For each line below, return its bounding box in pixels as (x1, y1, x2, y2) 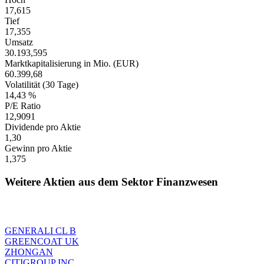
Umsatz (5, 37, 33, 48)
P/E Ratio (5, 101, 41, 111)
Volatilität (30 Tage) (5, 80, 78, 90)
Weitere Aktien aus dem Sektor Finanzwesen (5, 175, 218, 188)
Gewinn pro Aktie (5, 143, 72, 154)
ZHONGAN (5, 246, 53, 257)
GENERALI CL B (5, 225, 76, 236)
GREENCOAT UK (5, 236, 79, 246)
